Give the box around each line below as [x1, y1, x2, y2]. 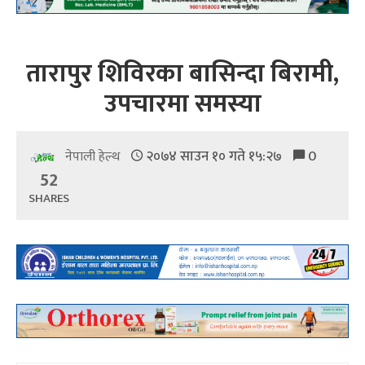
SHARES [29, 188, 69, 209]
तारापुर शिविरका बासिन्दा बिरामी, [26, 53, 339, 95]
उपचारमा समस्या [103, 83, 262, 125]
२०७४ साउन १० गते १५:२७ [143, 145, 285, 169]
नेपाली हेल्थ [65, 146, 123, 169]
